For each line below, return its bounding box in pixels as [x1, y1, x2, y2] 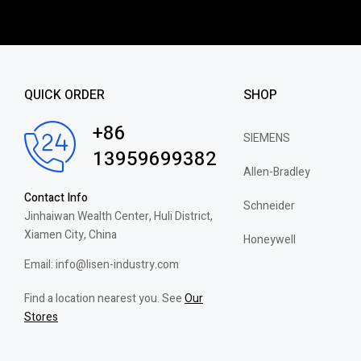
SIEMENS [243, 129, 290, 147]
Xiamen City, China [24, 226, 117, 243]
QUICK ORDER [24, 85, 105, 105]
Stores [24, 308, 58, 326]
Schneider [243, 197, 295, 214]
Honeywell [243, 230, 296, 248]
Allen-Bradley [243, 163, 310, 180]
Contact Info [24, 189, 88, 206]
